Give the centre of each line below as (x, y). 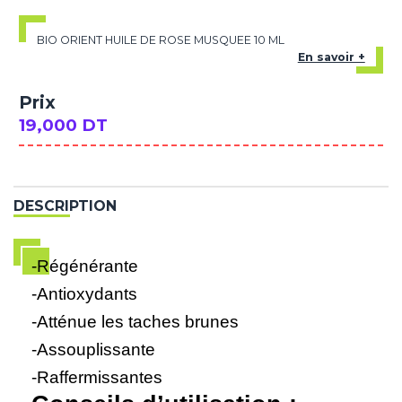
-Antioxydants (84, 293)
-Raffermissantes (97, 377)
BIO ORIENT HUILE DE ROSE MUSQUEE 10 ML (161, 40)
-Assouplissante (93, 349)
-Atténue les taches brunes (135, 321)
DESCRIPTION (65, 206)
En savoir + (331, 57)
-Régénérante (85, 266)
